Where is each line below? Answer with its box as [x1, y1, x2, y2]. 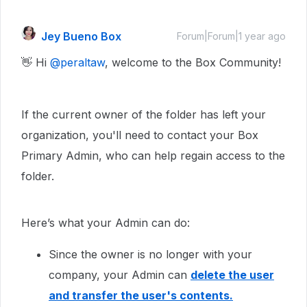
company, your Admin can [49, 268, 191, 282]
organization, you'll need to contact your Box [21, 128, 258, 142]
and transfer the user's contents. [49, 288, 233, 302]
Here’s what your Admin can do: [21, 216, 190, 230]
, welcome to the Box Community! [105, 56, 281, 69]
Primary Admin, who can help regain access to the [21, 149, 285, 162]
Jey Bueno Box [41, 29, 121, 43]
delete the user [191, 268, 274, 282]
